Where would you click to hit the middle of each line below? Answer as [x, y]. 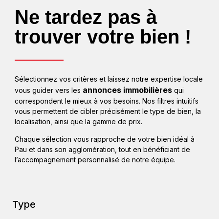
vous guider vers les [49, 90]
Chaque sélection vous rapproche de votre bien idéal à [105, 139]
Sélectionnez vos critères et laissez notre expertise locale [109, 79]
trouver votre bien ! [103, 37]
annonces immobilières [127, 90]
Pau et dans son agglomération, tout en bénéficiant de [102, 149]
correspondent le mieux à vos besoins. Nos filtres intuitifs [107, 101]
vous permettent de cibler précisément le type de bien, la [108, 111]
